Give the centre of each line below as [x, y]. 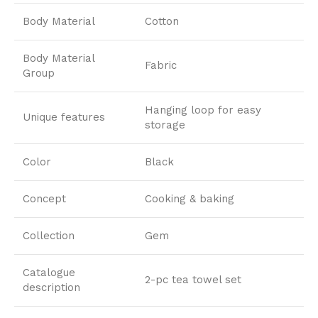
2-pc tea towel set [193, 279]
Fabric [161, 65]
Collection [49, 235]
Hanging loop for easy [203, 110]
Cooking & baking [190, 198]
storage [165, 125]
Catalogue [49, 272]
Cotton [162, 21]
